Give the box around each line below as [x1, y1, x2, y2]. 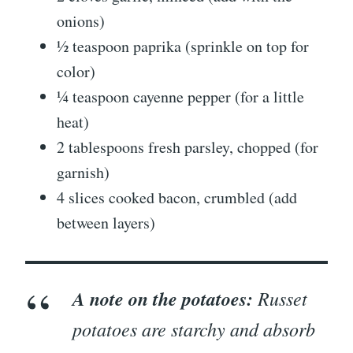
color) [57, 61, 95, 83]
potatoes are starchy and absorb [72, 316, 315, 342]
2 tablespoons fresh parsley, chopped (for [57, 136, 318, 158]
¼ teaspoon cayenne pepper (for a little [57, 86, 304, 108]
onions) [57, 10, 105, 32]
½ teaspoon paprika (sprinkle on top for [57, 35, 309, 58]
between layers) [57, 212, 155, 234]
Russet [253, 285, 307, 311]
